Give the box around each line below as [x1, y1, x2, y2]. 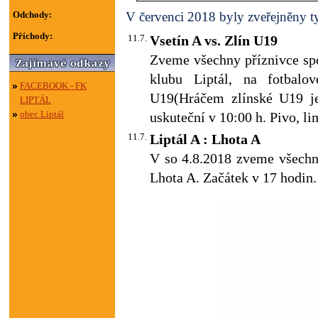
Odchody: [13, 9, 52, 20]
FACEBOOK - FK [20, 80, 87, 91]
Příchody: [13, 31, 53, 41]
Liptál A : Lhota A [150, 131, 261, 147]
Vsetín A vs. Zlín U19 [150, 33, 278, 48]
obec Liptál [20, 109, 64, 119]
